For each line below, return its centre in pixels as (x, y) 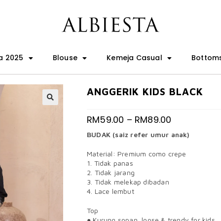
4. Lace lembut (110, 191)
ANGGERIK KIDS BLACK (145, 92)
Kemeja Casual (134, 58)
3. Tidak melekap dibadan (128, 182)
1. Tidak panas (110, 163)
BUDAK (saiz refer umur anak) (138, 134)
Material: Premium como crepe (137, 154)
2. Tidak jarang (111, 172)
